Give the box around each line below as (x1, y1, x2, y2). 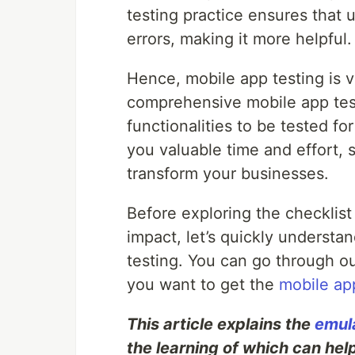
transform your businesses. (127, 164, 329, 184)
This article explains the (127, 315, 315, 334)
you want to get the (127, 275, 279, 295)
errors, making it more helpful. (127, 29, 352, 49)
